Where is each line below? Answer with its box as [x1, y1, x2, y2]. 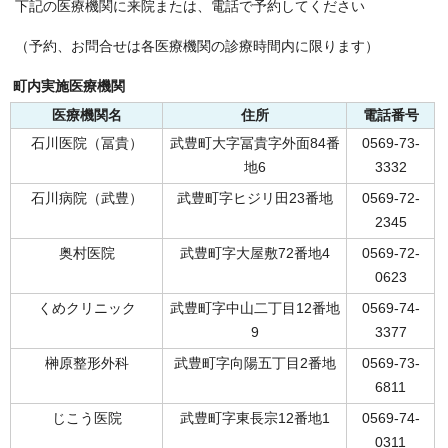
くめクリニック [37, 301, 136, 317]
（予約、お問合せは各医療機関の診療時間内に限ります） [15, 38, 379, 55]
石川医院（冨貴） [30, 136, 143, 152]
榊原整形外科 [44, 356, 129, 372]
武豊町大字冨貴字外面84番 [169, 136, 340, 152]
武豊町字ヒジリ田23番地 [176, 191, 333, 207]
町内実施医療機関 [13, 78, 125, 95]
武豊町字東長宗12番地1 [179, 411, 330, 427]
